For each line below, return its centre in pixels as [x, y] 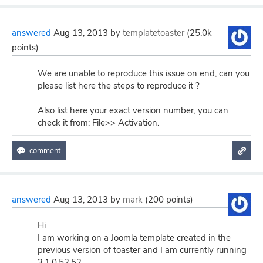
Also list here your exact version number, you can [133, 110]
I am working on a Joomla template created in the [134, 238]
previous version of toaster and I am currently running [142, 250]
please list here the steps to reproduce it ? [119, 86]
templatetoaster [154, 33]
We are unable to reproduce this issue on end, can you [144, 73]
